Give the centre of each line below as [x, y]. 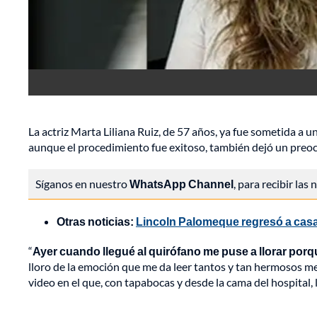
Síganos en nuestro [82, 184]
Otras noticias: [96, 221]
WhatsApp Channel [181, 184]
